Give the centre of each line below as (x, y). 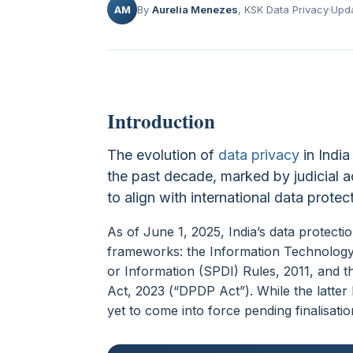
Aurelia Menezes (195, 9)
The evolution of (163, 155)
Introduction (161, 121)
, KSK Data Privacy (283, 9)
